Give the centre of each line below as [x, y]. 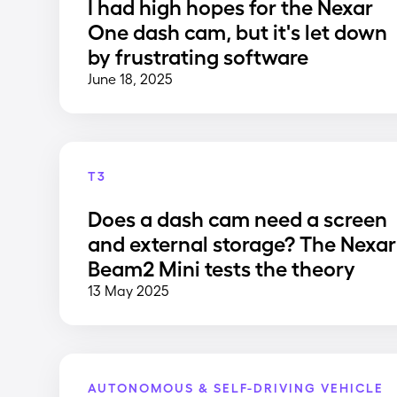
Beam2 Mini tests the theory [222, 268]
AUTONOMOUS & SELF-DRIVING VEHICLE [236, 387]
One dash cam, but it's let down [238, 30]
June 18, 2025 [131, 78]
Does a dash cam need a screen [238, 218]
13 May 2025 [129, 291]
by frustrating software [198, 55]
